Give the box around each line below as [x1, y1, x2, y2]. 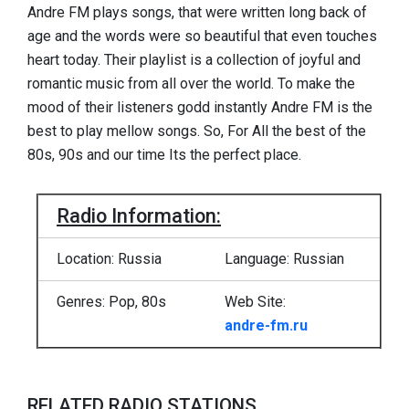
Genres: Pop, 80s [57, 292, 166, 310]
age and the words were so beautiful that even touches [27, 27, 377, 45]
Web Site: [225, 292, 289, 310]
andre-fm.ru [225, 316, 308, 334]
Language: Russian [225, 249, 344, 267]
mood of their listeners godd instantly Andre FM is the [27, 99, 372, 116]
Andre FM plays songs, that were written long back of [27, 4, 367, 21]
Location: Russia [57, 249, 162, 267]
